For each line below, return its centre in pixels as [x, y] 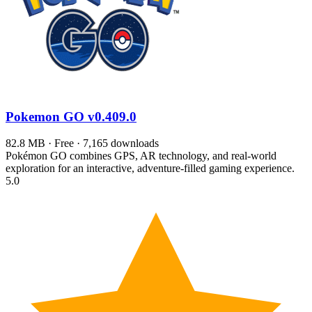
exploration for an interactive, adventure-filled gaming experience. [150, 169]
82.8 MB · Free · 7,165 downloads [82, 143]
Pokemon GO [47, 116]
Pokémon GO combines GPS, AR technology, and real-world [141, 156]
